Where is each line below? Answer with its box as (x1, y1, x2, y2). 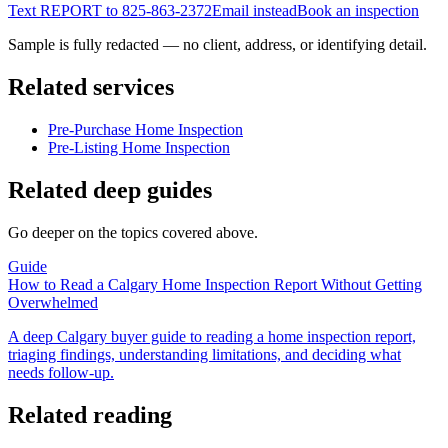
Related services (8, 74, 174, 101)
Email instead (212, 2, 297, 20)
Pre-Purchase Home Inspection (48, 121, 243, 139)
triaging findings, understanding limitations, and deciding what (8, 346, 401, 364)
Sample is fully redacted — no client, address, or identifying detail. (8, 36, 427, 54)
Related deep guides (8, 177, 212, 204)
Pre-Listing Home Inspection (48, 139, 230, 157)
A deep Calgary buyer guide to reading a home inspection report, (8, 328, 416, 346)
